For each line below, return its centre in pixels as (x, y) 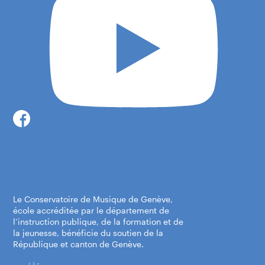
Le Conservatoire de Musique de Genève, (93, 199)
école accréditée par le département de (91, 210)
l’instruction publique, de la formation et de (98, 221)
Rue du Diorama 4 (86, 133)
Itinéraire (66, 159)
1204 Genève (75, 145)
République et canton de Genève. (79, 244)
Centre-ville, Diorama (75, 109)
